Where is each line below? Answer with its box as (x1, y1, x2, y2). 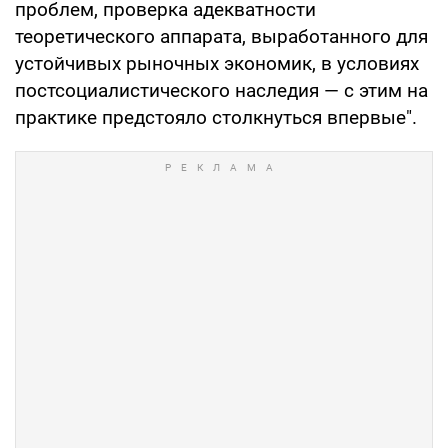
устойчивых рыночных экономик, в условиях (15, 51, 419, 75)
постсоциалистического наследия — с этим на (15, 78, 428, 102)
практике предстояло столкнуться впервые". (15, 105, 417, 129)
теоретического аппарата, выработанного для (15, 24, 428, 48)
